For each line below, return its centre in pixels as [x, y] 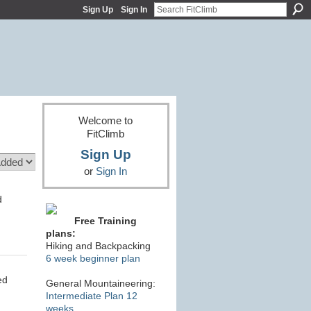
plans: [60, 234]
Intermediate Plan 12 [91, 296]
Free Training [105, 221]
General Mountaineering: [100, 284]
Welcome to [106, 120]
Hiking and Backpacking [98, 246]
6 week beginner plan [93, 259]
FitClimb [106, 133]
